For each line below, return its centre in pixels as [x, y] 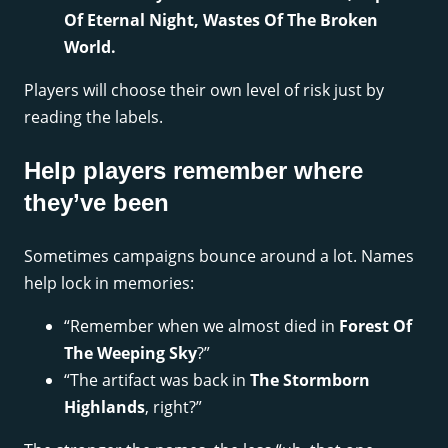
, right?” [173, 407]
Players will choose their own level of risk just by [204, 90]
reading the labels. [93, 117]
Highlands [104, 407]
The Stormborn [310, 380]
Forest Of [375, 326]
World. [90, 47]
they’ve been [96, 203]
